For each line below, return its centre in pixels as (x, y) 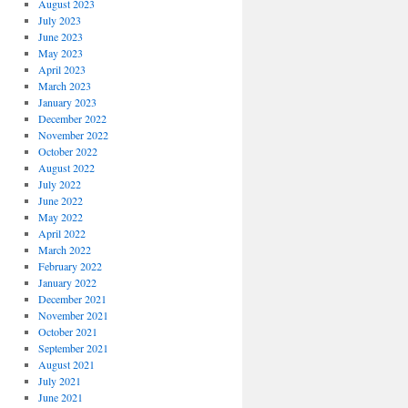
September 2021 (73, 348)
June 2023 (60, 36)
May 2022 (60, 217)
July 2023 (59, 20)
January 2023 (67, 102)
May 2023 (60, 53)
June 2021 (60, 397)
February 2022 (70, 266)
